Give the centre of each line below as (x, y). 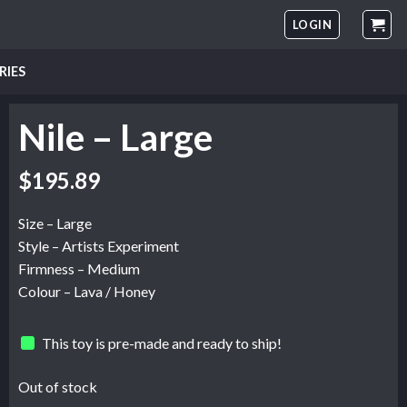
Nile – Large (115, 137)
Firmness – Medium (79, 269)
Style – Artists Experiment (99, 246)
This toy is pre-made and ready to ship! (162, 342)
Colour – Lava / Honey (87, 292)
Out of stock (58, 387)
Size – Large (55, 223)
